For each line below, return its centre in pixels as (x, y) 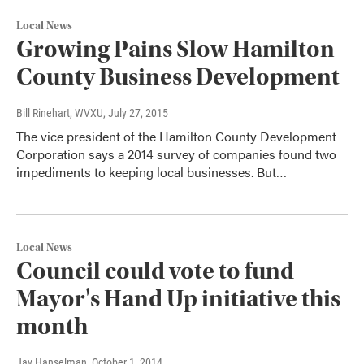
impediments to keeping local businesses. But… (152, 171)
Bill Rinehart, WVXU (60, 113)
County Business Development (178, 76)
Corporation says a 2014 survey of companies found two (176, 154)
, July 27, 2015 (136, 113)
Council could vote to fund (155, 271)
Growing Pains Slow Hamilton (175, 49)
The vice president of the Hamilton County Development (176, 136)
